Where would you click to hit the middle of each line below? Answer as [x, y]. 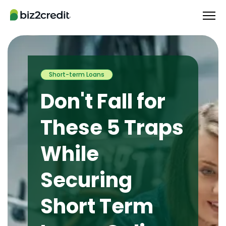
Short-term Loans [77, 74]
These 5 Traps [112, 128]
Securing [86, 180]
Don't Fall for [103, 101]
